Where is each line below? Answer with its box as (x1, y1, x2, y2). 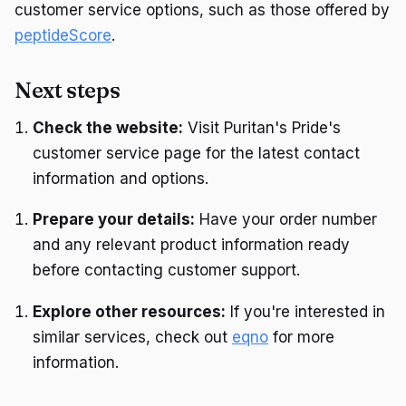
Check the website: (33, 118, 183, 137)
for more (268, 327, 334, 346)
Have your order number (195, 210, 377, 229)
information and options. (33, 169, 208, 188)
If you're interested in (226, 302, 385, 321)
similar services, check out (33, 327, 232, 346)
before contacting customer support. (33, 261, 300, 280)
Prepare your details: (33, 210, 195, 229)
